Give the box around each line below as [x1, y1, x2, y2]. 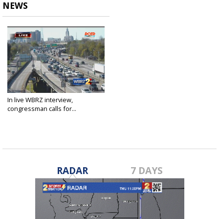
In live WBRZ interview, [7, 95, 73, 105]
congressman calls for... [7, 104, 76, 113]
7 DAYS [131, 164, 163, 177]
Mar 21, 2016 [7, 112, 40, 120]
